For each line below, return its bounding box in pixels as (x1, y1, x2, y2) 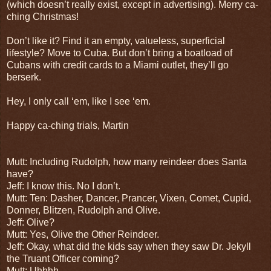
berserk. (7, 71, 41, 82)
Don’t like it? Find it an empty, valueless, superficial (7, 35, 225, 46)
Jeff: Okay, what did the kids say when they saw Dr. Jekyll (7, 241, 251, 252)
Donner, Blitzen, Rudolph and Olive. (7, 204, 160, 215)
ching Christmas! (7, 11, 79, 22)
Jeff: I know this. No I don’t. (7, 180, 120, 191)
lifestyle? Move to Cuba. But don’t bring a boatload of (7, 47, 232, 58)
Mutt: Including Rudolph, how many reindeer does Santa (7, 156, 247, 167)
